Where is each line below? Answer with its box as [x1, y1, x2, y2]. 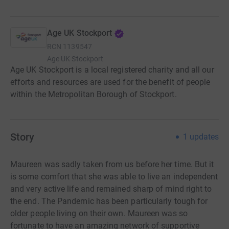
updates [190, 132, 219, 142]
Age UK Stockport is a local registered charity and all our [10, 65, 214, 75]
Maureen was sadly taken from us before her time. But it [10, 159, 214, 169]
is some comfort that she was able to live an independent [10, 172, 218, 181]
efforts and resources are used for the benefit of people [10, 77, 211, 87]
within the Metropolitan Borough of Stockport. [10, 89, 177, 99]
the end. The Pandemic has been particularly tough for [10, 196, 208, 206]
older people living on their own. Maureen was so [10, 209, 188, 218]
